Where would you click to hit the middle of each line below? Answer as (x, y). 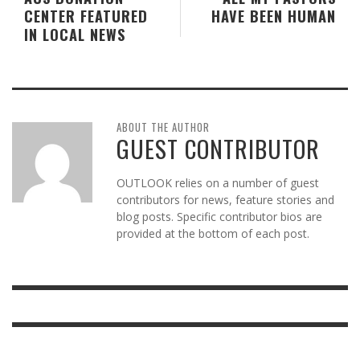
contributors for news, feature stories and (225, 200)
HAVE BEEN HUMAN (274, 16)
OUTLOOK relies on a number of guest (218, 183)
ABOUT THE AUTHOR (163, 127)
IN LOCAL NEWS (75, 35)
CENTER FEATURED (86, 16)
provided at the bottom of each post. (213, 234)
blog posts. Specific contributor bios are (219, 217)
